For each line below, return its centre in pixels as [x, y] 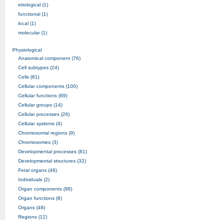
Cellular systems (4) [40, 123]
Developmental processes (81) [52, 151]
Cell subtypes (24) [38, 67]
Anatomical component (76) [49, 58]
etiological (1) [33, 4]
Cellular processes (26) [44, 114]
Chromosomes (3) [38, 142]
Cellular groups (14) [40, 105]
